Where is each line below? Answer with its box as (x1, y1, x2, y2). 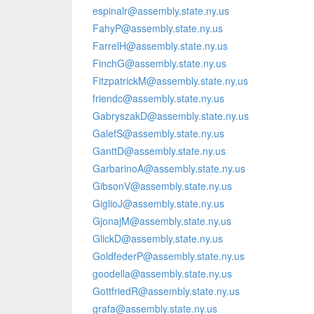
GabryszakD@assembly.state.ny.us (93, 109, 249, 123)
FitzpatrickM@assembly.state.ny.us (93, 74, 248, 88)
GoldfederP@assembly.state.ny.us (93, 249, 245, 263)
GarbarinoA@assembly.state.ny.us (93, 161, 245, 175)
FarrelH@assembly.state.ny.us (93, 39, 228, 53)
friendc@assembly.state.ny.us (93, 91, 224, 105)
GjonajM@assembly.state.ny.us (93, 214, 231, 228)
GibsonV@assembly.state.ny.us (93, 179, 232, 193)
